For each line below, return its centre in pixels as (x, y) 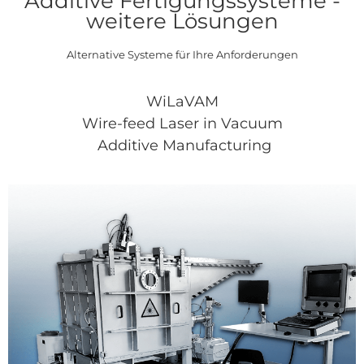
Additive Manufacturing (182, 145)
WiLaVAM (182, 101)
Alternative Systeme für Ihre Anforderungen (182, 55)
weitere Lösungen (182, 21)
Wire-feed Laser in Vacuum (182, 123)
